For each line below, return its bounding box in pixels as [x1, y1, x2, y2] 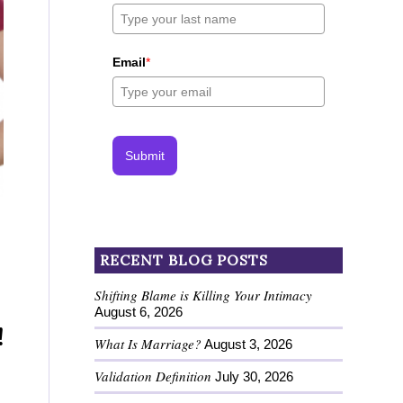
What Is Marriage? [94, 334, 202, 353]
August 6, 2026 [94, 303, 184, 319]
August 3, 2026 [204, 336, 293, 352]
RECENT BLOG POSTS [100, 250, 269, 269]
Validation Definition [94, 366, 212, 385]
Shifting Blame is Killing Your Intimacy [94, 285, 313, 304]
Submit [125, 148, 166, 163]
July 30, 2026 [215, 368, 294, 384]
